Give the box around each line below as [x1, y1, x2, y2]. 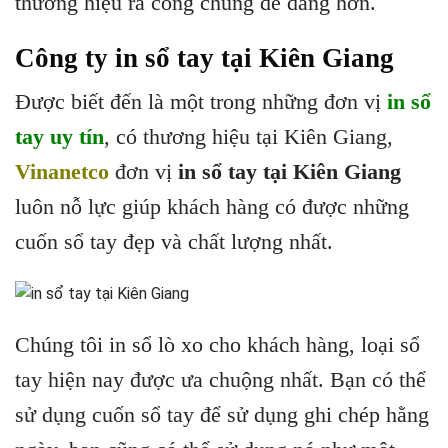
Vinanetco [15, 159, 109, 185]
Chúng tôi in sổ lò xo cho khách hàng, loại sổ [15, 332, 420, 358]
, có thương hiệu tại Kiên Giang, [104, 124, 393, 150]
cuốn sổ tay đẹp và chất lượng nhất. [15, 229, 333, 255]
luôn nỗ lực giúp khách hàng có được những [15, 194, 409, 220]
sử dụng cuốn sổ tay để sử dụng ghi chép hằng [15, 402, 429, 428]
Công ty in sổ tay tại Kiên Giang [15, 42, 394, 73]
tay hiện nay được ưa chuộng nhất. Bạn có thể [15, 367, 426, 393]
